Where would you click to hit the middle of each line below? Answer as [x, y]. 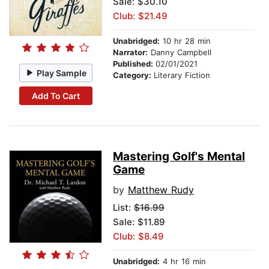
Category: [133, 75]
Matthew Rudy [161, 190]
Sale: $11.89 [139, 222]
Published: [134, 64]
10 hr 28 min [185, 41]
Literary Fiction [182, 75]
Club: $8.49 [138, 237]
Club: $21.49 [140, 16]
